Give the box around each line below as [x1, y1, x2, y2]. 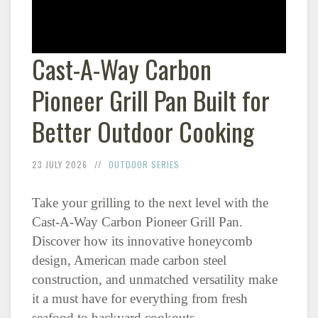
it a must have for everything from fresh [32, 290, 248, 306]
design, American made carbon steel [32, 252, 226, 268]
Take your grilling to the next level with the [32, 194, 268, 210]
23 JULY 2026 [32, 158, 87, 170]
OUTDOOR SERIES [109, 158, 180, 170]
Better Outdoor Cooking [32, 111, 254, 150]
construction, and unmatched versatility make [32, 271, 278, 287]
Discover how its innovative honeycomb [32, 233, 253, 248]
